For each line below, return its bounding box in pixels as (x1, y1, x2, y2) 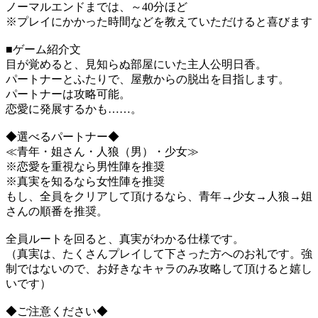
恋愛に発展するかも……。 (6, 103, 142, 116)
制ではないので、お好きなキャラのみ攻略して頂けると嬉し (6, 263, 312, 275)
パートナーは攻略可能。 (6, 88, 131, 101)
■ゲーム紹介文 (6, 43, 81, 56)
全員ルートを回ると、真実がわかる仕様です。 (6, 233, 244, 246)
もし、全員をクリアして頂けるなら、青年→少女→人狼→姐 (6, 190, 312, 203)
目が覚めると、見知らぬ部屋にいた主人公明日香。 (6, 58, 267, 71)
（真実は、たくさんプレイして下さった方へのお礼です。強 (6, 248, 312, 261)
